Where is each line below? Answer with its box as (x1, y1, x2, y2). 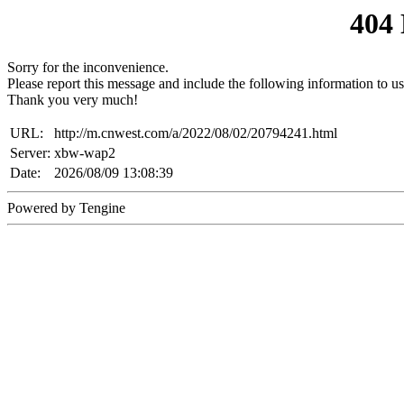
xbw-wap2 (54, 145, 115, 161)
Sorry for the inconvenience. (7, 60, 169, 76)
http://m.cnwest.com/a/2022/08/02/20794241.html (54, 125, 337, 142)
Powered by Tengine (7, 200, 125, 216)
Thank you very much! (7, 92, 138, 108)
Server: (10, 145, 50, 161)
